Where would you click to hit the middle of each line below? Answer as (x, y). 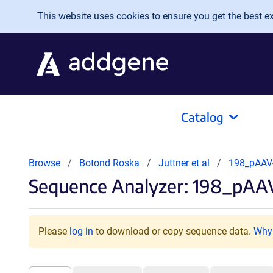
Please (54, 231)
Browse (44, 163)
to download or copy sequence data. (173, 231)
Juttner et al (185, 163)
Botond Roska (109, 163)
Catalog (202, 117)
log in (81, 231)
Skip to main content (59, 13)
